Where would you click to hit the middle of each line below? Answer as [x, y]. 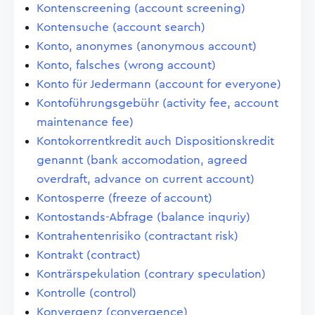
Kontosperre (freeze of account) [124, 198]
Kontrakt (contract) [89, 255]
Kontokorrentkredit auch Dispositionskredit [155, 141]
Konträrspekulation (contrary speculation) [151, 274]
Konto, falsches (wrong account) [126, 65]
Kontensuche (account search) [121, 27]
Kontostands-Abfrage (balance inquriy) [143, 217]
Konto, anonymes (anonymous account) [147, 46]
